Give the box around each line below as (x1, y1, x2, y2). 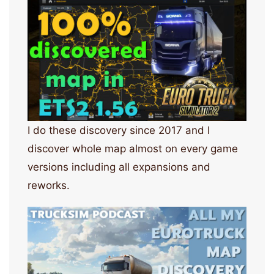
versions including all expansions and (28, 160, 210, 173)
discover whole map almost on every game (28, 142, 238, 155)
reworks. (28, 179, 70, 191)
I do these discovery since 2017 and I (28, 124, 210, 136)
